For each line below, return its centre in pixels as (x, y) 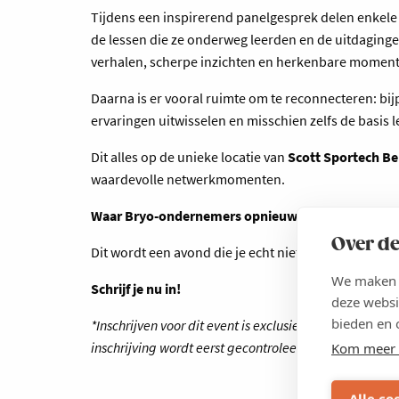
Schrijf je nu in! (136, 288)
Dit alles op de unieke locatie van (189, 156)
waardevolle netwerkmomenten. (188, 179)
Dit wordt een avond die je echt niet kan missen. (232, 252)
